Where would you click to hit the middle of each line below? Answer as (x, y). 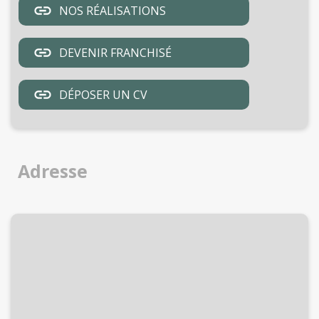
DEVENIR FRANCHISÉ (115, 53)
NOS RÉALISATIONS (113, 11)
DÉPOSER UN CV (103, 95)
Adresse (53, 171)
